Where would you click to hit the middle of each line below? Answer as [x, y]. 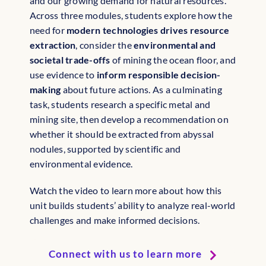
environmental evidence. [81, 164]
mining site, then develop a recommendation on [129, 119]
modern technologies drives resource [148, 30]
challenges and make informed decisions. [115, 220]
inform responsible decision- [159, 75]
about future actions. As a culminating [141, 90]
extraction [53, 45]
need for [48, 30]
